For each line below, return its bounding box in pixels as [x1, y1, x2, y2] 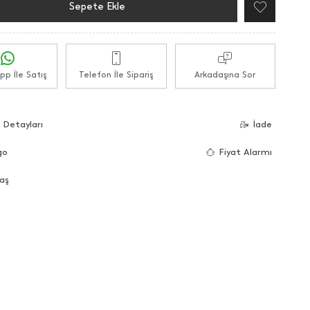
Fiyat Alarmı [219, 146, 272, 157]
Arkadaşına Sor [194, 70, 256, 80]
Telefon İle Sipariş [79, 70, 154, 80]
